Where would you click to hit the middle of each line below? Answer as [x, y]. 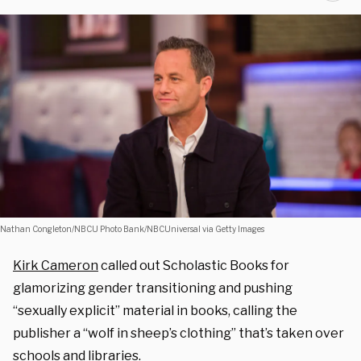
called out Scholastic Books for [194, 265]
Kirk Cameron [56, 265]
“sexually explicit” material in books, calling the [155, 310]
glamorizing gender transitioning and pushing [153, 288]
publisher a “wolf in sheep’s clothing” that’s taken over [178, 333]
